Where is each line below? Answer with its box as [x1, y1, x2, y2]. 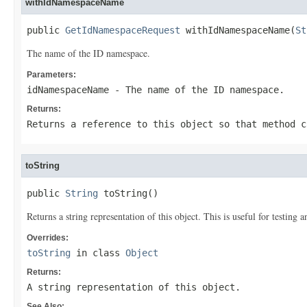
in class [71, 247, 125, 258]
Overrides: [27, 233, 69, 243]
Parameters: [27, 70, 76, 79]
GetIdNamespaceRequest [65, 25, 180, 36]
